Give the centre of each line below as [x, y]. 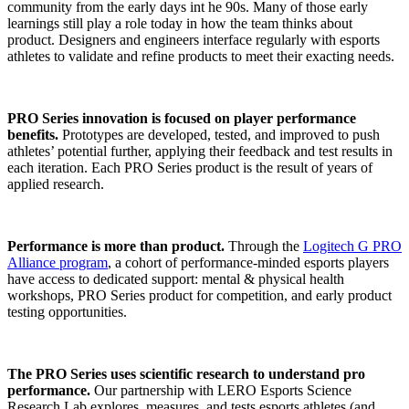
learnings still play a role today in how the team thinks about [180, 23]
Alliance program [58, 262]
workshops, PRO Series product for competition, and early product [199, 295]
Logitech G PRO [352, 246]
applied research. [56, 184]
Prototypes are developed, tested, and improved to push [219, 134]
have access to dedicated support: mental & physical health [176, 278]
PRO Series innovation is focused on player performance [182, 118]
